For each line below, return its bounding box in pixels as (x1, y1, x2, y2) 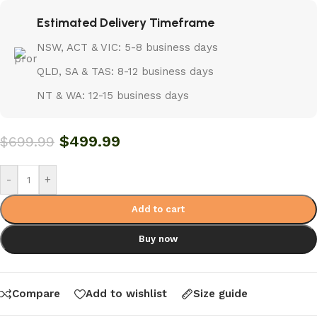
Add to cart (132, 204, 185, 215)
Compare (12, 287, 60, 301)
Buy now (139, 234, 178, 245)
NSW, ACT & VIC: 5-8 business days (37, 41, 218, 54)
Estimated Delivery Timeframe (37, 15, 214, 31)
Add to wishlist (86, 287, 167, 301)
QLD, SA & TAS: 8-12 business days (37, 65, 214, 79)
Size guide (193, 287, 248, 301)
